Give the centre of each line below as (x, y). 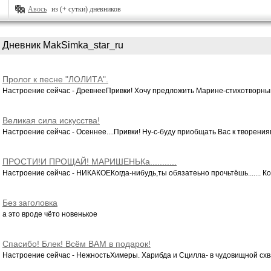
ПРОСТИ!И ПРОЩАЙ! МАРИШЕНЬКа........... (90, 162)
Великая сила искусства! (51, 120)
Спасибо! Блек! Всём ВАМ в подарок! (77, 244)
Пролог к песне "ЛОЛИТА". (55, 79)
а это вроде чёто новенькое (50, 214)
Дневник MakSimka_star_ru (63, 45)
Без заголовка (30, 203)
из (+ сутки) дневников (86, 9)
